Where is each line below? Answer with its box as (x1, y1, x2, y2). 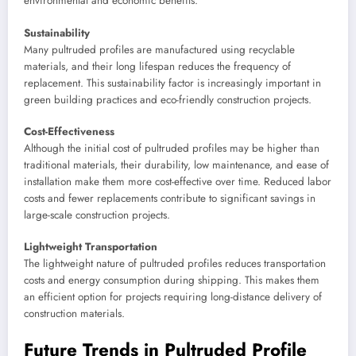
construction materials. (24, 305, 125, 321)
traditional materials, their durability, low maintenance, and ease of (24, 157, 329, 172)
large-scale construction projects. (24, 207, 170, 222)
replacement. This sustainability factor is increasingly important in (24, 75, 321, 91)
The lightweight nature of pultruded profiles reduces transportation (24, 255, 326, 271)
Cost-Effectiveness (24, 123, 114, 139)
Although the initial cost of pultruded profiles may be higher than (24, 140, 319, 156)
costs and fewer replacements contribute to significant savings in (24, 190, 315, 206)
